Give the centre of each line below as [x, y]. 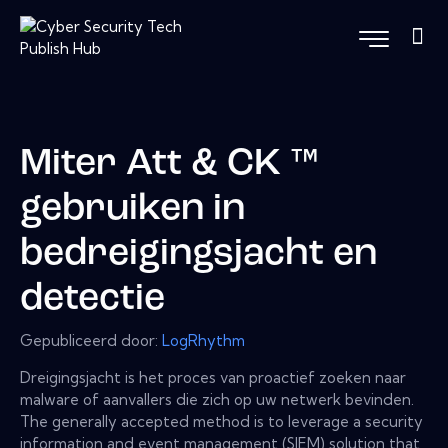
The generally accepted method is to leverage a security [221, 421]
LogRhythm [203, 340]
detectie [92, 300]
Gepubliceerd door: [91, 340]
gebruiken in [132, 210]
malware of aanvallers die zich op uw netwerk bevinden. [217, 399]
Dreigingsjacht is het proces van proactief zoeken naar [213, 377]
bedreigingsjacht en [198, 255]
